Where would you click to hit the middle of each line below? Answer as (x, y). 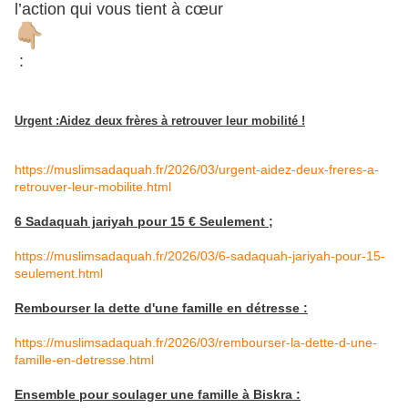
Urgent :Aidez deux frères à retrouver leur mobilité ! (160, 120)
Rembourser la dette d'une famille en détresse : (161, 308)
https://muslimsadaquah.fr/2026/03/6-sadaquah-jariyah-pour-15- (200, 256)
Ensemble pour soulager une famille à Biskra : (158, 395)
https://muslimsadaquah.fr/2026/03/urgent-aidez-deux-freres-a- (197, 170)
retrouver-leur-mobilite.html (93, 187)
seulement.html (59, 274)
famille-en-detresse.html (84, 360)
